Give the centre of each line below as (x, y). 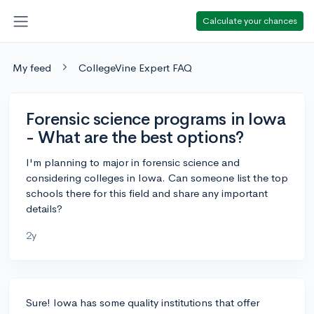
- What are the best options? (135, 137)
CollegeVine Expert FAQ (135, 67)
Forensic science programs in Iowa (156, 119)
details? (44, 208)
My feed (32, 67)
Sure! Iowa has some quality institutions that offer (143, 302)
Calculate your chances (250, 20)
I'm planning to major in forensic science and (133, 162)
